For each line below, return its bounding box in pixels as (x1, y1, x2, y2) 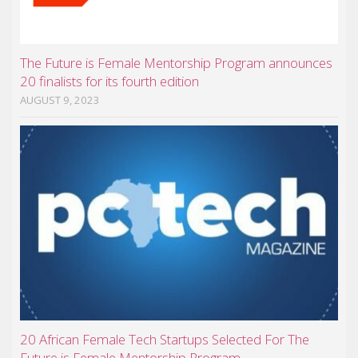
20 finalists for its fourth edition (20, 72, 199, 91)
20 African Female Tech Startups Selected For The (20, 330, 309, 349)
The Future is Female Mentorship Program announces (20, 54, 332, 73)
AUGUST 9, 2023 (20, 93, 100, 108)
